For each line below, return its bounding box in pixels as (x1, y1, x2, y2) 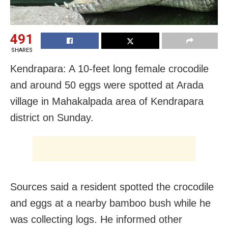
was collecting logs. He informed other (10, 213, 182, 225)
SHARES (11, 46, 33, 53)
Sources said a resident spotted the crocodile (10, 181, 214, 192)
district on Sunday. (10, 111, 94, 123)
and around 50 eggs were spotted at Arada (10, 79, 204, 91)
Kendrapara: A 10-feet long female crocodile (10, 63, 209, 74)
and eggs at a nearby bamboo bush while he (10, 197, 211, 209)
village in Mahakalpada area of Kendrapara (10, 95, 204, 107)
